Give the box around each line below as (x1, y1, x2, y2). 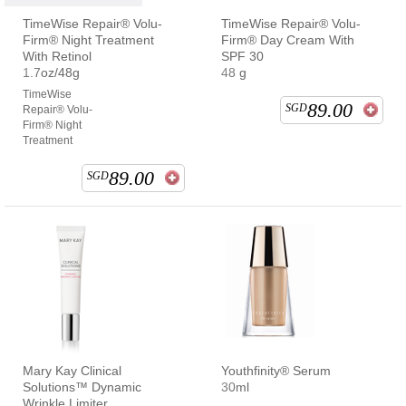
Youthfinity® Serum (221, 362, 331, 378)
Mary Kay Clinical (23, 362, 121, 378)
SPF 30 (221, 48, 264, 63)
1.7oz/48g (23, 64, 80, 80)
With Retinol (23, 48, 92, 63)
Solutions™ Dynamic (23, 379, 141, 394)
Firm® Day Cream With (221, 32, 354, 47)
